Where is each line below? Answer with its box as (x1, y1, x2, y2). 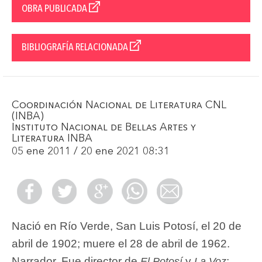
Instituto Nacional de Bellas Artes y (12, 122, 196, 133)
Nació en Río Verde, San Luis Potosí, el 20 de (12, 220, 242, 233)
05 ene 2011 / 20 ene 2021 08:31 (12, 146, 170, 157)
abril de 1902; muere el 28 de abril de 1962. (12, 237, 230, 250)
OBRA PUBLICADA (22, 3, 89, 14)
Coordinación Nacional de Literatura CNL (12, 100, 226, 111)
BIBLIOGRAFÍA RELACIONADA (22, 42, 130, 53)
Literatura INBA (12, 133, 92, 144)
